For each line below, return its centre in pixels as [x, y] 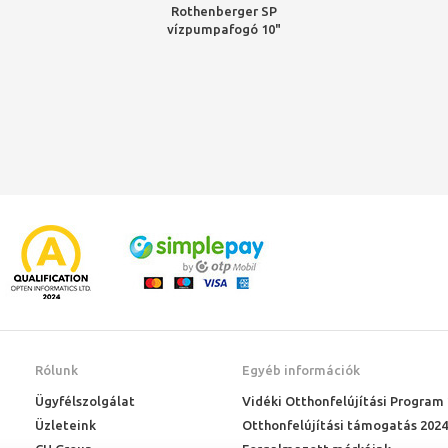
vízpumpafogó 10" [224, 29]
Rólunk [57, 370]
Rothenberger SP [224, 11]
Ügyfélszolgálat [85, 401]
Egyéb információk [300, 370]
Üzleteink [66, 425]
